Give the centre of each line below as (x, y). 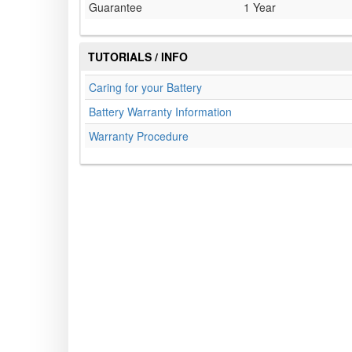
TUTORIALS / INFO (138, 57)
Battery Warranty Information (160, 112)
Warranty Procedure (139, 136)
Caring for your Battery (145, 88)
